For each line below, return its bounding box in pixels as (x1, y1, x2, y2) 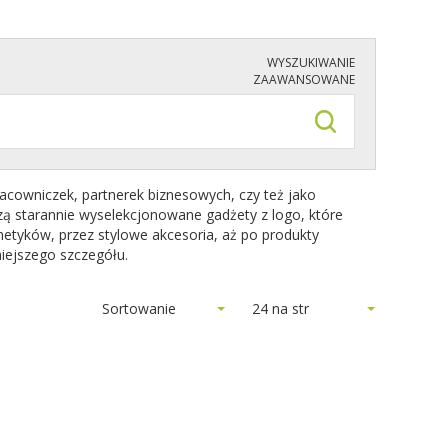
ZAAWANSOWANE (253, 71, 355, 88)
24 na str (252, 299, 309, 318)
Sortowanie (102, 299, 176, 318)
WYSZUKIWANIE (267, 54, 355, 71)
